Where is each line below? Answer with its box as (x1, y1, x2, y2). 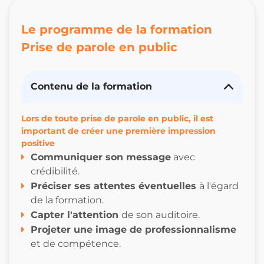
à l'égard (199, 180, 239, 192)
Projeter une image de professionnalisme (31, 223, 236, 235)
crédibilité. (31, 165, 80, 177)
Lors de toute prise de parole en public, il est (21, 113, 213, 124)
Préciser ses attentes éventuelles (31, 180, 199, 192)
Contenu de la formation (31, 80, 155, 92)
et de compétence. (31, 237, 121, 249)
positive (21, 137, 55, 148)
